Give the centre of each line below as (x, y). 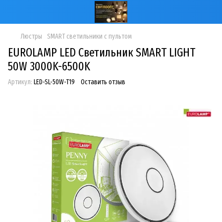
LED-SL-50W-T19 (54, 82)
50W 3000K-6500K (49, 66)
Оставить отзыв (103, 82)
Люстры (31, 36)
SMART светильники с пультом (89, 36)
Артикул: (20, 82)
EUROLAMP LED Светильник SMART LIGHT (102, 53)
